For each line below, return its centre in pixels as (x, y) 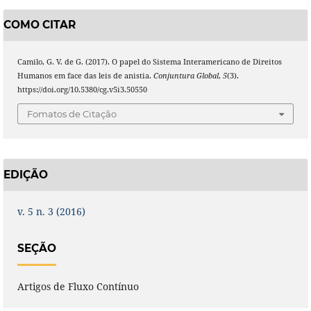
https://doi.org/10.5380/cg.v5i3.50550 (82, 89)
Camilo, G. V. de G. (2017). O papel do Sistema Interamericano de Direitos (149, 61)
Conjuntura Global (186, 75)
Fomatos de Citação (72, 114)
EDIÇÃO (25, 175)
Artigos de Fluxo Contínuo (78, 287)
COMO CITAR (39, 25)
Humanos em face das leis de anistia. (85, 75)
